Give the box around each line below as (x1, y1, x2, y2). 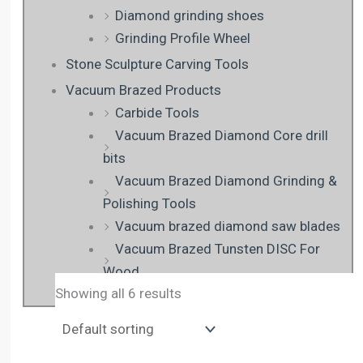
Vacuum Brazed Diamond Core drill (114, 127, 328, 144)
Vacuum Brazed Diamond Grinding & (114, 173, 337, 190)
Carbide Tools (114, 105, 199, 122)
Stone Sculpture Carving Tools (66, 56, 249, 73)
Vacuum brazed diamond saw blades (114, 218, 340, 235)
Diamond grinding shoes (114, 7, 264, 24)
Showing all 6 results (55, 284, 181, 301)
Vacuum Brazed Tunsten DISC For (114, 241, 320, 258)
